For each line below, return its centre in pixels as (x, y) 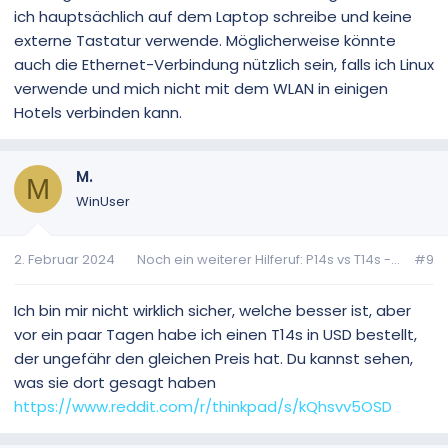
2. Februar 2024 (64, 259)
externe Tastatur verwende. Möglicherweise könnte (205, 41)
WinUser (103, 202)
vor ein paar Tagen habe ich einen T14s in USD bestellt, (215, 334)
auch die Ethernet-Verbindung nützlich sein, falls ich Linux (224, 65)
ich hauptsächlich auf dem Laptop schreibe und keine (213, 17)
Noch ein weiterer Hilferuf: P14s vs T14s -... (268, 259)
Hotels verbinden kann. (98, 113)
